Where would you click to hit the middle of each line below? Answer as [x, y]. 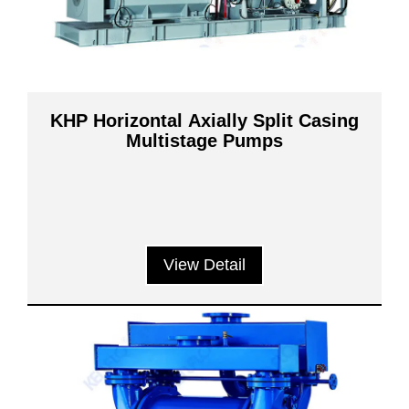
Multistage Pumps [204, 141]
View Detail [204, 265]
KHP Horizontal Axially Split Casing [204, 121]
